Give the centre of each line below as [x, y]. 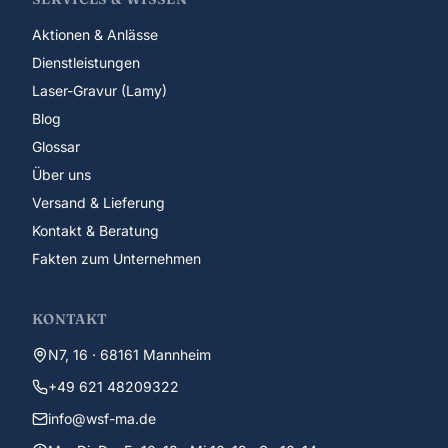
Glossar [56, 147]
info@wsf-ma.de [102, 419]
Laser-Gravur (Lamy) [99, 91]
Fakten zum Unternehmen [116, 259]
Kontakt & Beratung [95, 231]
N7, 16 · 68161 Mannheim [129, 355]
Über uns [61, 175]
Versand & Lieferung [98, 203]
